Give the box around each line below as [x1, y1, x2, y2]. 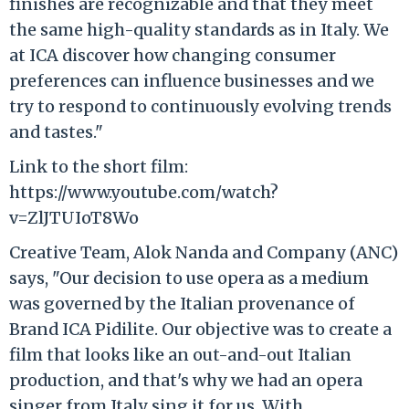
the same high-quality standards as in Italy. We [9, 18, 389, 40]
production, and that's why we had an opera [9, 369, 362, 391]
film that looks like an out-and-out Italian [9, 343, 351, 365]
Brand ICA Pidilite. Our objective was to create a [9, 318, 392, 340]
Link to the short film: [9, 155, 188, 177]
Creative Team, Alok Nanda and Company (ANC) [9, 241, 398, 263]
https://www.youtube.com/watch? [9, 181, 278, 203]
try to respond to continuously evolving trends [9, 95, 392, 117]
